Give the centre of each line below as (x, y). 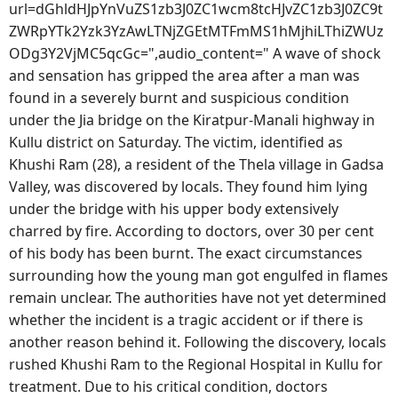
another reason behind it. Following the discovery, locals (198, 342)
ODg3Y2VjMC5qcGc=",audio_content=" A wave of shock (195, 53)
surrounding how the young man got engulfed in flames (199, 275)
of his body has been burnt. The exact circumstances (186, 253)
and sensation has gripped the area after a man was (184, 75)
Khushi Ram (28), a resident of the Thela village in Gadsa (196, 164)
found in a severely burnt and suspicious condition (179, 97)
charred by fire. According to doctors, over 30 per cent (191, 231)
